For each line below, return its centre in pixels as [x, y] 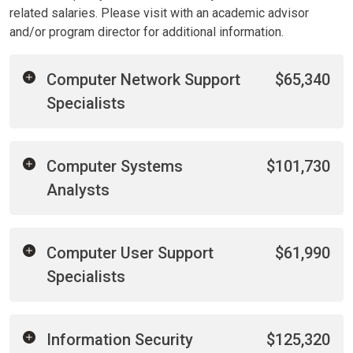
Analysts [78, 190]
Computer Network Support [143, 80]
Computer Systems [115, 166]
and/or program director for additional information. [147, 32]
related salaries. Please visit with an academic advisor [159, 13]
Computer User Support [130, 253]
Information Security [120, 340]
